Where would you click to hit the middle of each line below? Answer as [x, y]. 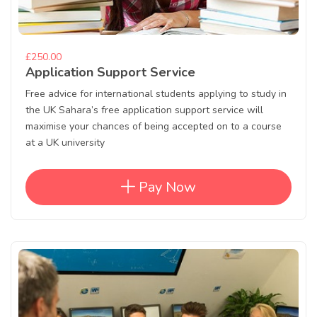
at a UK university [65, 143]
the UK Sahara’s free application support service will [144, 110]
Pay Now [166, 188]
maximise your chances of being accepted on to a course [154, 127]
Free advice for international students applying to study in [156, 94]
